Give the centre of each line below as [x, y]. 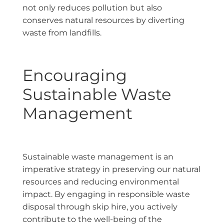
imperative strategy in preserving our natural [111, 169]
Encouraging [75, 75]
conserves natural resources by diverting [103, 20]
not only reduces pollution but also [92, 8]
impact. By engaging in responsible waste [106, 194]
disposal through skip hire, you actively [100, 207]
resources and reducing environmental [101, 182]
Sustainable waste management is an [98, 157]
